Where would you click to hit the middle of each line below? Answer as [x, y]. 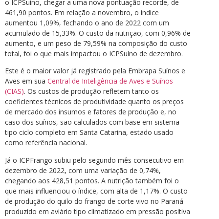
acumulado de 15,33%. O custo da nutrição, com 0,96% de [98, 33]
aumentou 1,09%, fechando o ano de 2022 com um [87, 23]
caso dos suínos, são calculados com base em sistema [92, 122]
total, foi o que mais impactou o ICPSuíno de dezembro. [94, 54]
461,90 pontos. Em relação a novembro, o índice [82, 13]
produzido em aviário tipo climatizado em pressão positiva [98, 211]
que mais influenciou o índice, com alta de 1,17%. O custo [96, 191]
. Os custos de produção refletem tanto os [91, 91]
